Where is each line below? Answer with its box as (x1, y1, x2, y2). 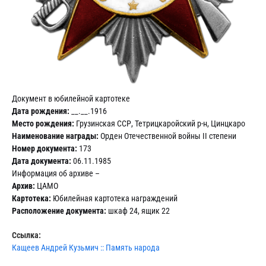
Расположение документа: (12, 206, 106, 216)
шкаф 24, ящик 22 (106, 206, 170, 216)
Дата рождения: (12, 106, 69, 116)
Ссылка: (12, 230, 41, 240)
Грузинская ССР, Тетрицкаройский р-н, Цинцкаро (74, 119, 245, 129)
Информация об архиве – (12, 169, 100, 179)
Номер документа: (12, 144, 77, 154)
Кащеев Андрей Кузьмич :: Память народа (12, 243, 160, 253)
